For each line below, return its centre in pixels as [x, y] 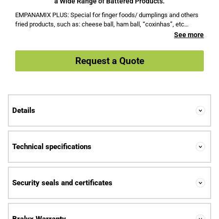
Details [24, 110]
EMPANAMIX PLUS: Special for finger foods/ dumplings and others [107, 15]
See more [189, 35]
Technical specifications [52, 147]
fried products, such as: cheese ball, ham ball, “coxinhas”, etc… [102, 24]
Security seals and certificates [62, 183]
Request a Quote [109, 61]
